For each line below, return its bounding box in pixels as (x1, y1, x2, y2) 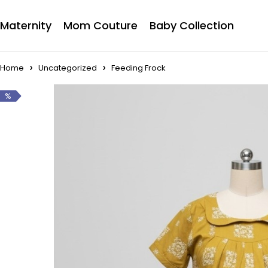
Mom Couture (63, 18, 138, 33)
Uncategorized (38, 62, 97, 74)
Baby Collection (150, 18, 234, 33)
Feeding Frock (111, 62, 166, 74)
